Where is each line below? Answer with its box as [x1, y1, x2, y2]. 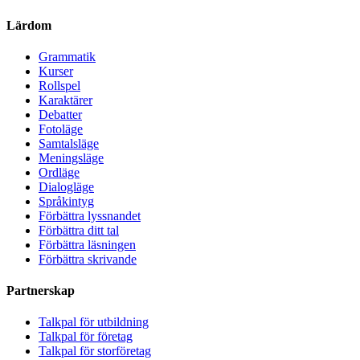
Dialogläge [39, 179, 94, 194]
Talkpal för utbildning [39, 315, 149, 329]
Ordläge [39, 165, 80, 179]
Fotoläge [39, 121, 83, 136]
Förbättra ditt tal [39, 223, 119, 237]
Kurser [39, 63, 73, 78]
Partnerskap [6, 284, 75, 298]
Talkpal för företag [39, 329, 133, 344]
